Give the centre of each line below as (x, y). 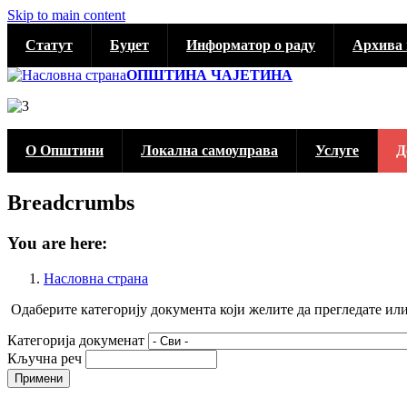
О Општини (65, 150)
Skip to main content (66, 15)
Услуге (337, 150)
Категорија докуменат (76, 340)
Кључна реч (45, 358)
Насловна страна (96, 278)
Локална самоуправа (209, 150)
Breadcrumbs (71, 202)
